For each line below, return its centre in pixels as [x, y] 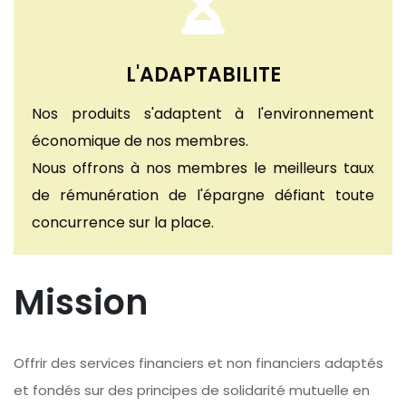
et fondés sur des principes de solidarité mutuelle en [192, 390]
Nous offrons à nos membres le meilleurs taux [203, 168]
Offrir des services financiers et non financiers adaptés [198, 363]
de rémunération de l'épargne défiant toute [203, 195]
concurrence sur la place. [123, 222]
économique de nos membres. [140, 141]
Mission [81, 302]
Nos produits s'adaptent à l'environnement [203, 114]
